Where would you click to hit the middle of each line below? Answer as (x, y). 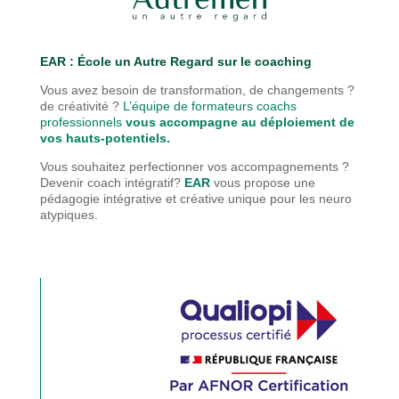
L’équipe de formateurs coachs (209, 106)
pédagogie (71, 199)
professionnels (81, 122)
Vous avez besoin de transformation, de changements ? (197, 90)
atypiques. (69, 215)
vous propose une (264, 183)
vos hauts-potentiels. (105, 138)
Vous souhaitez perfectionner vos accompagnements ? (194, 167)
